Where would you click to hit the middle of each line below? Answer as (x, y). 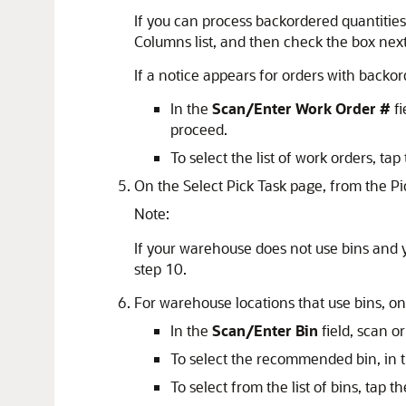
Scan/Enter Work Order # (301, 108)
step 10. (160, 269)
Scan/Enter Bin (265, 330)
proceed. (199, 129)
